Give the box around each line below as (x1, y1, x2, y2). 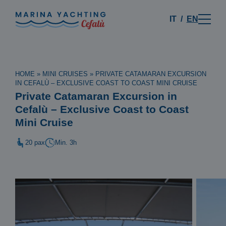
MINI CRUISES (42, 70, 88, 78)
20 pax (25, 139, 45, 147)
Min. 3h (55, 139, 77, 147)
